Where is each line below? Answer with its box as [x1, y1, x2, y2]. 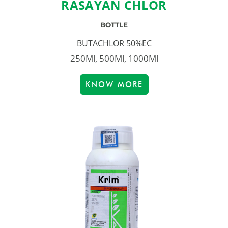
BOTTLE [100, 21, 128, 30]
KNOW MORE [85, 80, 143, 90]
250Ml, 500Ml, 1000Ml [70, 52, 158, 65]
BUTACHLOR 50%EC [76, 38, 152, 49]
